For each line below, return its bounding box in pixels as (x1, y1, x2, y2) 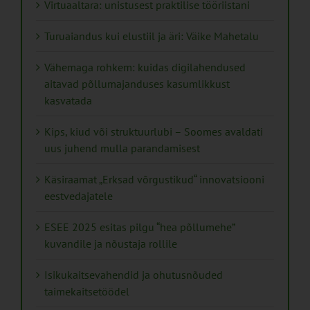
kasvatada (44, 93, 92, 107)
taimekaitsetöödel (44, 284, 129, 298)
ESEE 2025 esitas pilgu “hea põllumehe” (44, 219, 235, 234)
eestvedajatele (44, 188, 113, 203)
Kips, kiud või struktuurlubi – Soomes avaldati (44, 124, 263, 138)
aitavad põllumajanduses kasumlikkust (44, 76, 230, 91)
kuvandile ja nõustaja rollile (44, 236, 177, 250)
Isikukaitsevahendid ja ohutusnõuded (44, 267, 223, 282)
